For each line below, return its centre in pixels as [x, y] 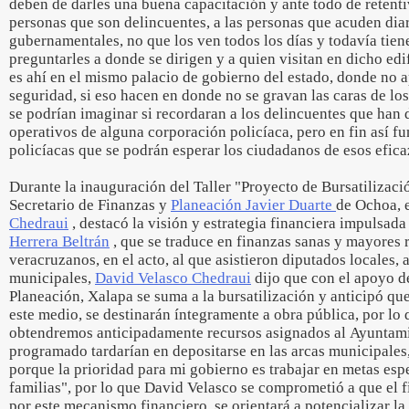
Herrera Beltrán [59, 241]
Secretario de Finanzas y [90, 205]
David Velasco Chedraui [173, 278]
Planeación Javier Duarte [253, 205]
